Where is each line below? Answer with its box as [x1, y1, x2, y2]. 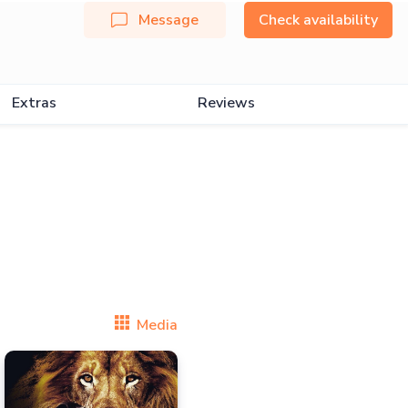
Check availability [259, 10, 378, 30]
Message [138, 10, 199, 30]
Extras [11, 93, 56, 113]
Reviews [198, 93, 255, 113]
